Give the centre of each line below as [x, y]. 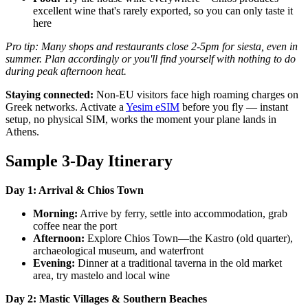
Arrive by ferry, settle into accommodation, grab [183, 214]
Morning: [55, 214]
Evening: [54, 263]
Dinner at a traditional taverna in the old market [178, 263]
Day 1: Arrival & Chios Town [75, 190]
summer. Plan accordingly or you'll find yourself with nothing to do [151, 59]
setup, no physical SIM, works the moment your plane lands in [141, 120]
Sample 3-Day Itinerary [89, 161]
